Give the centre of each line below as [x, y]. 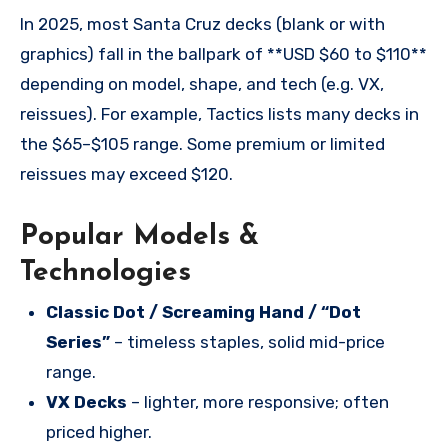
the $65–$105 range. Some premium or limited [202, 143]
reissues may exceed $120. [126, 173]
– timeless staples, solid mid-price [247, 342]
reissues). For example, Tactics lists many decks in [219, 113]
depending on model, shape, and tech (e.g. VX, [202, 83]
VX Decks [86, 402]
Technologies [105, 272]
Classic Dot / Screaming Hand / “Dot [203, 312]
